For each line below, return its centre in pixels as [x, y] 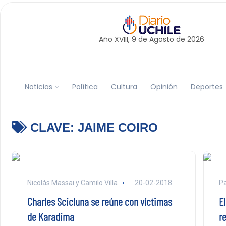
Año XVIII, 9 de [124, 39]
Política [85, 87]
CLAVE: [52, 127]
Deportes [207, 87]
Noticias [38, 87]
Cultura [124, 87]
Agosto [161, 39]
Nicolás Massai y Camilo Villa [72, 183]
